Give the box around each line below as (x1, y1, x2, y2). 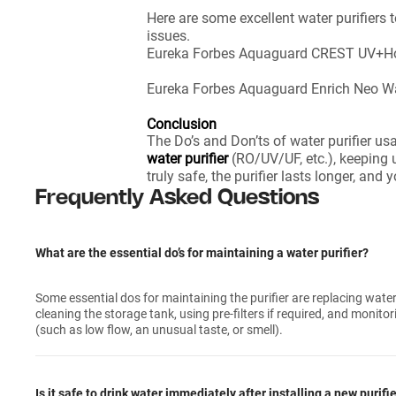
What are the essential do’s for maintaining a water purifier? (35, 246, 369, 260)
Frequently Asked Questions (35, 188, 319, 209)
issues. (147, 27, 194, 44)
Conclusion (147, 116, 217, 133)
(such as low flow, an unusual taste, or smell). (35, 323, 283, 337)
